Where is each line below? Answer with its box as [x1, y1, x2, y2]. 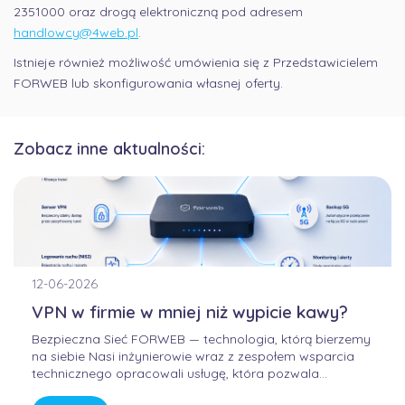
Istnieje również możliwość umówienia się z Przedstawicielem [14, 54, 378, 71]
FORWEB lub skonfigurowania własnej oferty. [14, 75, 283, 92]
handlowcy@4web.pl [14, 24, 138, 42]
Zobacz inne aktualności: [14, 138, 205, 160]
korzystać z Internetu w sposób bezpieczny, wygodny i [32, 382, 358, 400]
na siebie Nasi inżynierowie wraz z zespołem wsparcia [32, 348, 354, 365]
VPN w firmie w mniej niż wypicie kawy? [32, 301, 348, 324]
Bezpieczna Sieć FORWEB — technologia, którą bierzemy [32, 331, 371, 348]
